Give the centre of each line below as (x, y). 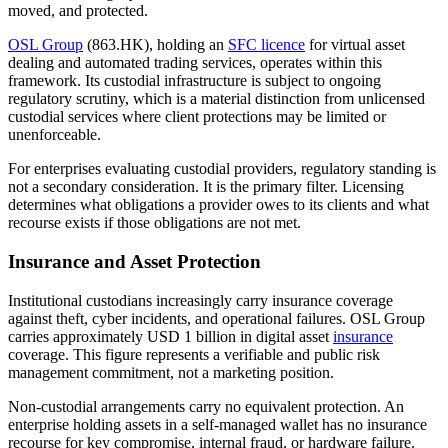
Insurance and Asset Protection (134, 262)
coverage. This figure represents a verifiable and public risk (194, 354)
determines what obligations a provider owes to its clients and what (218, 205)
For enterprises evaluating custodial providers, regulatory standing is (222, 169)
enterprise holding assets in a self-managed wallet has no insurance (217, 424)
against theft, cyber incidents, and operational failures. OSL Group (216, 318)
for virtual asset (355, 45)
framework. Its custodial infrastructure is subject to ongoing (194, 81)
